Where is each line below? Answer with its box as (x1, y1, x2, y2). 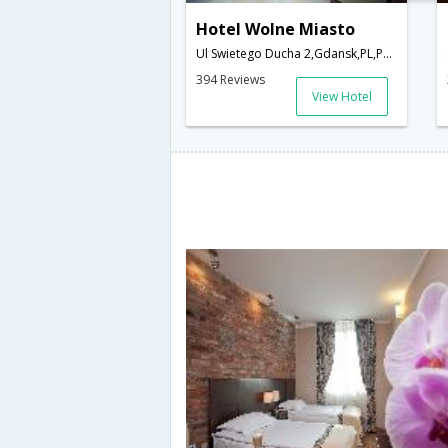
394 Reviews (196, 71, 265, 89)
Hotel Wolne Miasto (196, 18, 355, 41)
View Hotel (312, 88, 373, 106)
